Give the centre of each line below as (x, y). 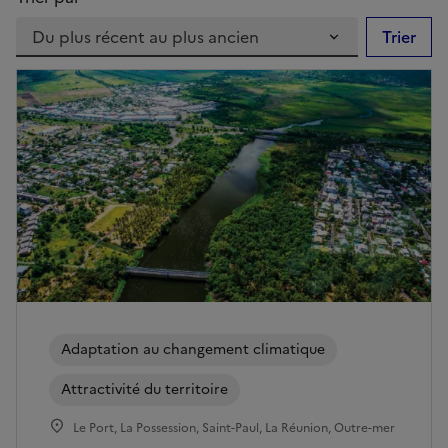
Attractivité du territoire (144, 390)
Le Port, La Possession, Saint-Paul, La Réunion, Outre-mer (234, 428)
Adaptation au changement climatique (193, 350)
